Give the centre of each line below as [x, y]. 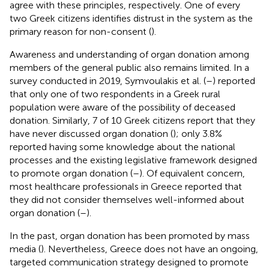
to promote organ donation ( [71, 173]
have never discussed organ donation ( [91, 133]
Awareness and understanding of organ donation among [129, 54]
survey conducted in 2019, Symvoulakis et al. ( [108, 80]
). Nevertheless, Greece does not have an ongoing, [150, 249]
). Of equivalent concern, [192, 173]
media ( [25, 249]
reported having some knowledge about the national [122, 147]
